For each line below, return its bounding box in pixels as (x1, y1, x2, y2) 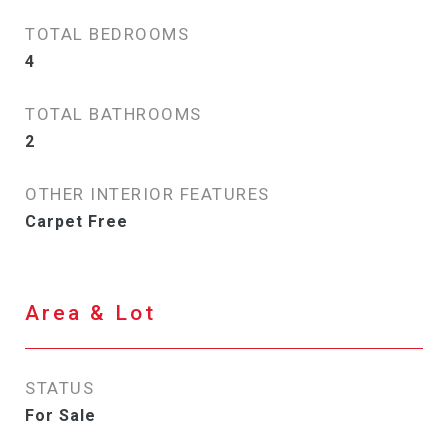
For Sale (25, 406, 96, 425)
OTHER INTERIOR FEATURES (25, 184, 270, 204)
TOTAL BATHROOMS (25, 104, 202, 124)
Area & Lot (25, 301, 156, 325)
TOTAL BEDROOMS (25, 24, 189, 44)
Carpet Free (25, 212, 128, 231)
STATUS (25, 378, 94, 398)
